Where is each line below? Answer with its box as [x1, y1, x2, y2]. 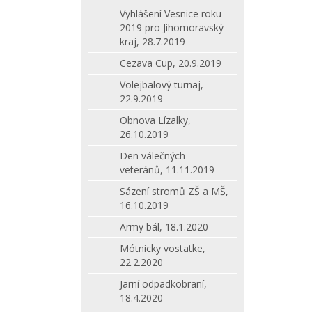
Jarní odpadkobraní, [120, 277, 207, 290]
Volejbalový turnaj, [120, 78, 203, 91]
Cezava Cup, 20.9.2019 [120, 56, 221, 70]
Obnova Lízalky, [120, 114, 191, 127]
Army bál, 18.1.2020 [120, 220, 208, 233]
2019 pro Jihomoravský [120, 21, 224, 34]
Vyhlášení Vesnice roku [120, 7, 221, 20]
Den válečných [120, 149, 185, 162]
